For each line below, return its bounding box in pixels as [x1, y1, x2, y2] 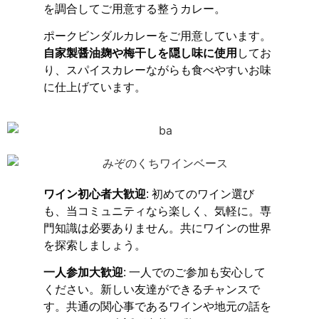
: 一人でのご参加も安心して [122, 266, 266, 279]
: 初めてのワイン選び [145, 188, 254, 201]
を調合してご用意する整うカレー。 [43, 3, 226, 16]
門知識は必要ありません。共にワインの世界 [43, 222, 271, 235]
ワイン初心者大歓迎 [43, 188, 146, 201]
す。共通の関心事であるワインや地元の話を [43, 300, 271, 313]
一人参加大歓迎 [43, 266, 123, 279]
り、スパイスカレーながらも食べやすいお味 [43, 64, 271, 77]
